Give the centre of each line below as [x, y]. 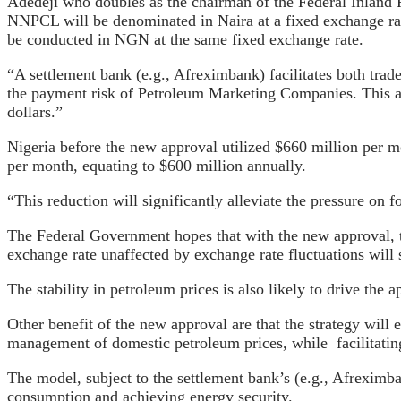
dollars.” [35, 111]
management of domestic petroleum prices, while [167, 342]
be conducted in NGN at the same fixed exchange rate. [185, 39]
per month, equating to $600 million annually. [157, 165]
